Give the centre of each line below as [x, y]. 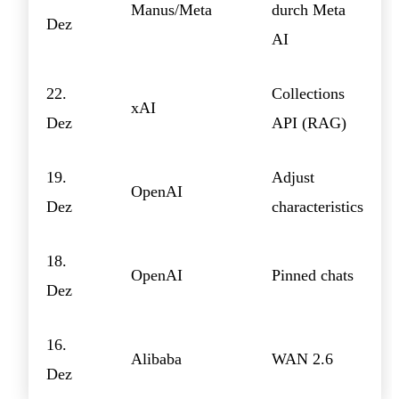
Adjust [293, 177]
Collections [308, 93]
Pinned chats [313, 275]
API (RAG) [309, 122]
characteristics [318, 206]
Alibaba [156, 358]
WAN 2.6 [302, 358]
